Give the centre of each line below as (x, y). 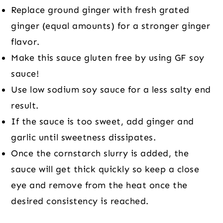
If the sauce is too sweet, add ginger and (103, 122)
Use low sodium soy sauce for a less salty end (111, 90)
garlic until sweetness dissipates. (84, 138)
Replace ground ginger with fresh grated (100, 10)
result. (25, 106)
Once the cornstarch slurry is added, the (100, 154)
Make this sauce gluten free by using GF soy (108, 58)
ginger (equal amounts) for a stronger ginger (111, 26)
